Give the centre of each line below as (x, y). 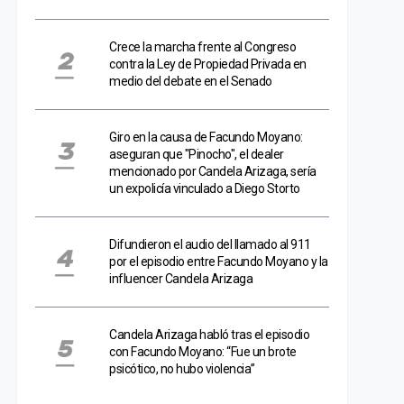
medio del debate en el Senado (191, 81)
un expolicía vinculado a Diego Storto (205, 188)
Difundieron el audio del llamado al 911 (210, 244)
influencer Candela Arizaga (181, 279)
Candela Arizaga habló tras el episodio (209, 335)
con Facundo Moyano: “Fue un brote (203, 352)
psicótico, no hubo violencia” (182, 369)
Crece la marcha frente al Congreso (202, 47)
